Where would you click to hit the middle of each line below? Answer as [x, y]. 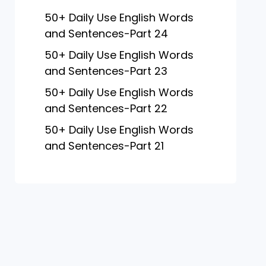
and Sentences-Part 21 [104, 146]
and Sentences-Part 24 [106, 34]
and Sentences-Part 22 [106, 108]
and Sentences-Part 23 [106, 71]
